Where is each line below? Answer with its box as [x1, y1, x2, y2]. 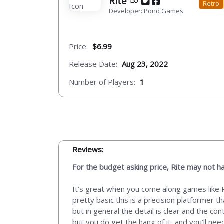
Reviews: [72, 144, 103, 154]
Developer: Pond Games [109, 6, 183, 15]
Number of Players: [69, 76, 135, 87]
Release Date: [69, 59, 117, 69]
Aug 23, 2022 [122, 59, 168, 69]
